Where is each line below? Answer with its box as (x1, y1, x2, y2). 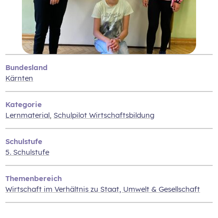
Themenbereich (5, 173, 62, 183)
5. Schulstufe (5, 147, 50, 157)
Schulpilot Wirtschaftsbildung (54, 110, 155, 120)
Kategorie (5, 99, 42, 109)
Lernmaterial (5, 110, 50, 120)
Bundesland (5, 62, 48, 72)
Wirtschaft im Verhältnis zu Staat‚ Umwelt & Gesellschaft (5, 184, 200, 194)
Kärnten (5, 73, 34, 83)
